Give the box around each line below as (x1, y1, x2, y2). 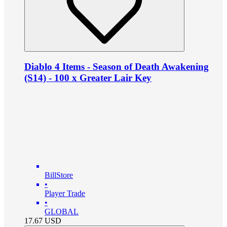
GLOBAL (45, 207, 79, 216)
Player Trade (45, 189, 85, 198)
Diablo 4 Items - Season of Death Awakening (24, 61, 209, 72)
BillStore (45, 171, 73, 180)
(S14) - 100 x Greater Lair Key (24, 72, 152, 83)
